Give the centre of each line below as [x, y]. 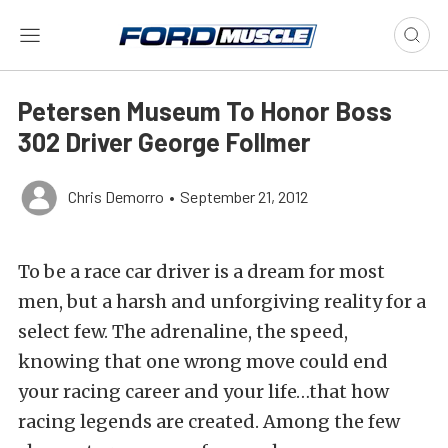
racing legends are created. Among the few [209, 421]
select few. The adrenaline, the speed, [183, 331]
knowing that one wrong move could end [203, 361]
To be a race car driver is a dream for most [201, 271]
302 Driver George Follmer [164, 141]
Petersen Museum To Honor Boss [205, 110]
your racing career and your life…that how [203, 391]
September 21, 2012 [244, 196]
